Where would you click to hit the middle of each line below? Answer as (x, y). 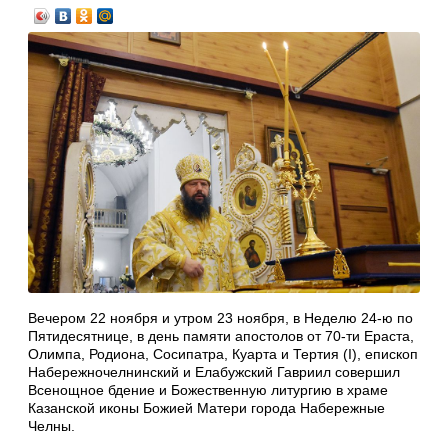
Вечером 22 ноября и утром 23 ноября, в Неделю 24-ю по (220, 318)
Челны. (51, 426)
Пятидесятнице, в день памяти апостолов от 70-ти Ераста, (221, 336)
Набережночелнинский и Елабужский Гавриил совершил (214, 372)
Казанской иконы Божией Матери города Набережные (206, 408)
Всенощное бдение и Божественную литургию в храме (208, 390)
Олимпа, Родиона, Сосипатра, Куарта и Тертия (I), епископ (223, 354)
